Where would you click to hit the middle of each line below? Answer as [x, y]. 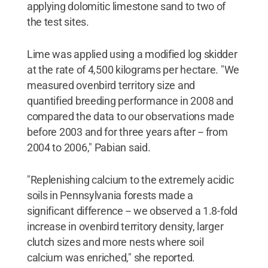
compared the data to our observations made [130, 116]
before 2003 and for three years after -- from [127, 132]
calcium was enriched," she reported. [111, 258]
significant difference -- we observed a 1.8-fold [132, 211]
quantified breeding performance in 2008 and [130, 101]
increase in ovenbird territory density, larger [125, 226]
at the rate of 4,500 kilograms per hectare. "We [133, 70]
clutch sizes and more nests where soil [115, 242]
